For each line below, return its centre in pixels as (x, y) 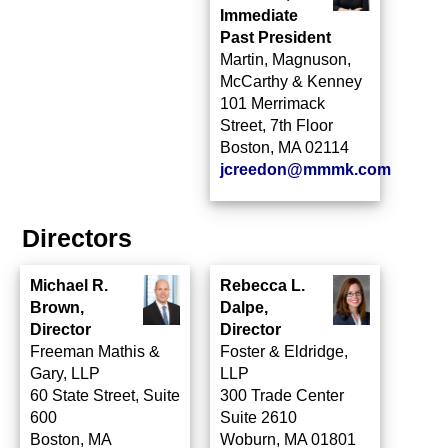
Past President (275, 37)
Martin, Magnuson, (285, 59)
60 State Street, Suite (105, 395)
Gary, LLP (65, 373)
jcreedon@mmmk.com (305, 169)
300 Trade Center (282, 395)
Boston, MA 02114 (284, 147)
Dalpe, (244, 307)
